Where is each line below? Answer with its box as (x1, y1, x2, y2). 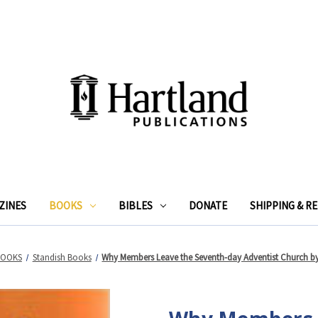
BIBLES (119, 198, 153, 212)
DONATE (188, 198, 227, 212)
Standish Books (32, 251, 92, 263)
